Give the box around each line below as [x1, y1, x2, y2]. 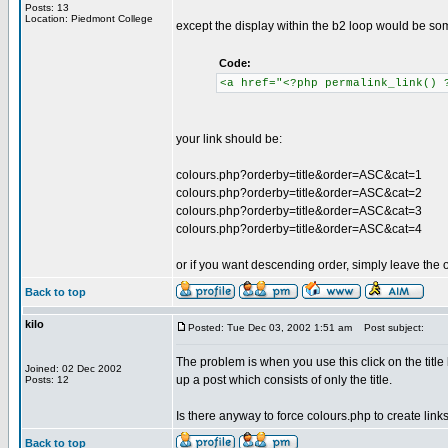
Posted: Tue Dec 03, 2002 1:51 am [188, 322, 352, 333]
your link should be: [176, 132, 282, 146]
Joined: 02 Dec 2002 [25, 363, 122, 374]
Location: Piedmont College [25, 13, 153, 24]
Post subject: [355, 322, 424, 333]
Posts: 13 [25, 2, 69, 13]
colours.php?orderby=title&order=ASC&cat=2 [176, 186, 422, 200]
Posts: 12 [25, 374, 69, 385]
